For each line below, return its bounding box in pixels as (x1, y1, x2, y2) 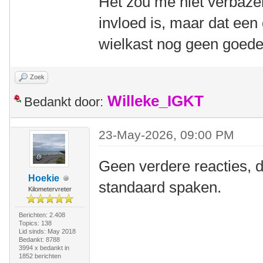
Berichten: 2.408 (18, 211, 65, 218)
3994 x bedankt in (18, 244, 69, 251)
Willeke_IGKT (107, 93, 204, 109)
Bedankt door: (24, 95, 103, 109)
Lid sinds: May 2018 (18, 228, 76, 235)
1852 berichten (18, 252, 61, 259)
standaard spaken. (99, 178, 222, 196)
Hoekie (28, 173, 60, 183)
